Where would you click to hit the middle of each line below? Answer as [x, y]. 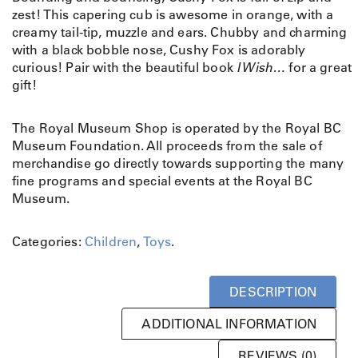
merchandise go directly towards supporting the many [178, 163]
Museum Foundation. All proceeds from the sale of [167, 146]
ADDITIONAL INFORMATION [229, 324]
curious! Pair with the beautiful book [125, 68]
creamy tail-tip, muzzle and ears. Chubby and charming [180, 32]
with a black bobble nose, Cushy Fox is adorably [159, 50]
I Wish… [261, 68]
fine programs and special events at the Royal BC [162, 181]
